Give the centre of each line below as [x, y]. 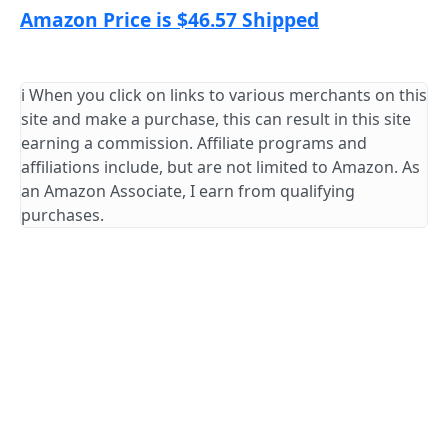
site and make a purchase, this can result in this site [216, 119]
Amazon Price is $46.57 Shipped [169, 20]
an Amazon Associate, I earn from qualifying [188, 191]
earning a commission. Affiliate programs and [194, 143]
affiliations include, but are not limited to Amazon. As [220, 167]
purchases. [62, 215]
